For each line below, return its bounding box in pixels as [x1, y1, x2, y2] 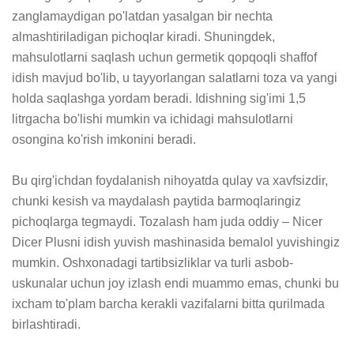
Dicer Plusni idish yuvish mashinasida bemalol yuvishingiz [12, 235, 340, 249]
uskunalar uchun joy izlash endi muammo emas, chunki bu [12, 277, 339, 290]
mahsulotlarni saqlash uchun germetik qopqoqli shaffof [12, 51, 317, 64]
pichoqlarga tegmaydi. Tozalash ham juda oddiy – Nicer [12, 215, 322, 228]
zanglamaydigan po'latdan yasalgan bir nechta [12, 9, 273, 23]
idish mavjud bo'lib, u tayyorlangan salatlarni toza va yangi [12, 71, 337, 85]
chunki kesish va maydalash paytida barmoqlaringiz [12, 194, 301, 208]
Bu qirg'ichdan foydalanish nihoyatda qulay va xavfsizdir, [12, 174, 328, 187]
